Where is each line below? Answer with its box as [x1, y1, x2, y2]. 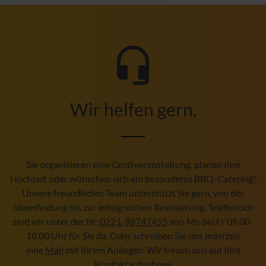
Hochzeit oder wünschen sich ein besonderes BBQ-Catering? [9, 172, 256, 184]
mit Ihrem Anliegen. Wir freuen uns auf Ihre [63, 243, 240, 255]
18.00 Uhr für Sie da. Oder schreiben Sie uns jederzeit [26, 229, 240, 241]
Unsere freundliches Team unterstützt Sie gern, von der [22, 186, 244, 198]
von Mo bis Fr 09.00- [167, 215, 254, 227]
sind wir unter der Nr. [12, 215, 100, 227]
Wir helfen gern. [69, 98, 197, 120]
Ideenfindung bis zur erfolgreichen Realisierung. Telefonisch [12, 201, 254, 213]
